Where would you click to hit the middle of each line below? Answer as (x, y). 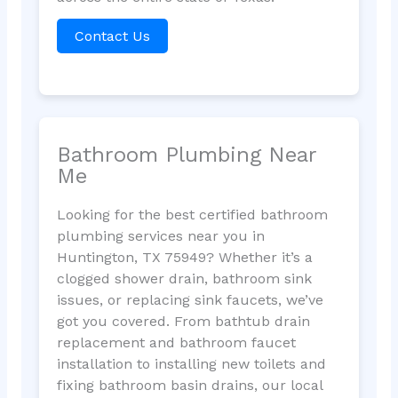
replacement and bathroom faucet (176, 343)
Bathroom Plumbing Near (186, 155)
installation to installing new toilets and (191, 364)
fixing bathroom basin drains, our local (189, 386)
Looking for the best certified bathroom (192, 215)
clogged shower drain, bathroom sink (184, 279)
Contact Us (112, 36)
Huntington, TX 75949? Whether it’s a (184, 258)
